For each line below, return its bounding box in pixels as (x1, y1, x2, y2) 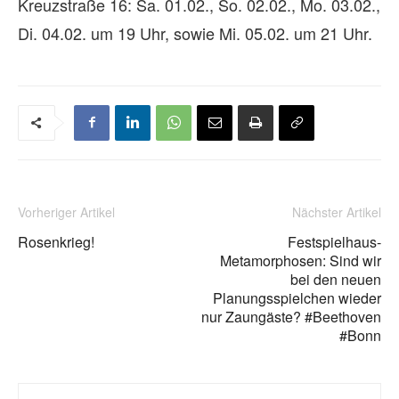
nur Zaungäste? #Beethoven (201, 305, 381, 327)
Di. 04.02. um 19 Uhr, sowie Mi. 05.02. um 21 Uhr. (18, 20, 372, 45)
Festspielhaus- (288, 231, 381, 252)
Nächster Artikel (292, 202, 381, 221)
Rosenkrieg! (18, 231, 94, 252)
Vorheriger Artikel (18, 202, 115, 221)
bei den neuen (290, 268, 381, 289)
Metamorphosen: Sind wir (220, 249, 381, 271)
